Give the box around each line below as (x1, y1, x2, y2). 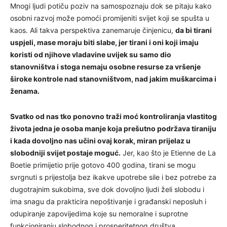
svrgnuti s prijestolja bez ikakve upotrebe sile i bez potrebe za (10, 172, 216, 181)
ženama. (10, 86, 40, 95)
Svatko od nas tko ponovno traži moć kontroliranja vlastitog (10, 111, 217, 121)
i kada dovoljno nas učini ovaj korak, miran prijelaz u (10, 136, 191, 145)
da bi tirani (175, 25, 212, 34)
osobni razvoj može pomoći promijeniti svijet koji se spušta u (10, 13, 209, 22)
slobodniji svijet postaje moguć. (10, 148, 121, 157)
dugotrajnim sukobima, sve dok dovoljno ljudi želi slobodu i (10, 184, 204, 194)
